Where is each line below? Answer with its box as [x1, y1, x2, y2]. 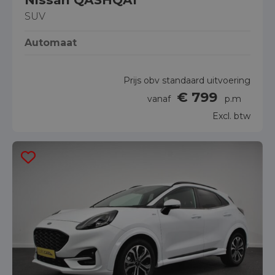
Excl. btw [212, 110, 250, 122]
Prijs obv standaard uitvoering [123, 74, 250, 86]
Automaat [25, 36, 77, 48]
